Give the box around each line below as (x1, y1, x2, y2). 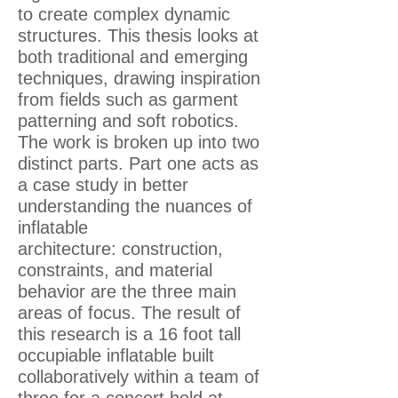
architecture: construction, (18, 239, 223, 259)
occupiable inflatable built (18, 346, 214, 365)
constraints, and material (18, 260, 212, 280)
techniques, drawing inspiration (18, 68, 260, 88)
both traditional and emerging (18, 47, 248, 67)
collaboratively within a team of (18, 367, 259, 386)
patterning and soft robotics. (18, 111, 239, 131)
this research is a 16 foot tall (18, 324, 241, 344)
